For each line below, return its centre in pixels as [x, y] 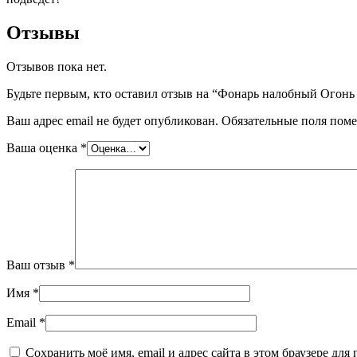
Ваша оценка [43, 148]
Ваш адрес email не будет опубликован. [112, 121]
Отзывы [43, 33]
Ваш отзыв [37, 265]
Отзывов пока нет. [57, 67]
